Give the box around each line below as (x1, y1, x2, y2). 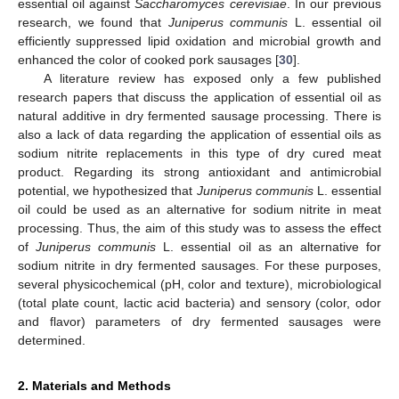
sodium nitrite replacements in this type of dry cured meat (18, 145, 381, 160)
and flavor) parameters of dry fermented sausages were (18, 313, 381, 329)
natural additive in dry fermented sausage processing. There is (18, 108, 381, 123)
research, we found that (18, 14, 168, 29)
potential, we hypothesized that (18, 183, 197, 198)
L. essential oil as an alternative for (156, 239, 382, 254)
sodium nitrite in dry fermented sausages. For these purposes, (18, 257, 381, 273)
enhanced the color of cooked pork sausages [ (18, 52, 279, 67)
